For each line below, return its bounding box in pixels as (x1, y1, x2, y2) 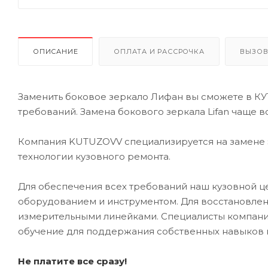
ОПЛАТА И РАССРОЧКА (114, 47, 205, 56)
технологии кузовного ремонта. (18, 151, 170, 163)
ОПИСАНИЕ (33, 47, 78, 56)
